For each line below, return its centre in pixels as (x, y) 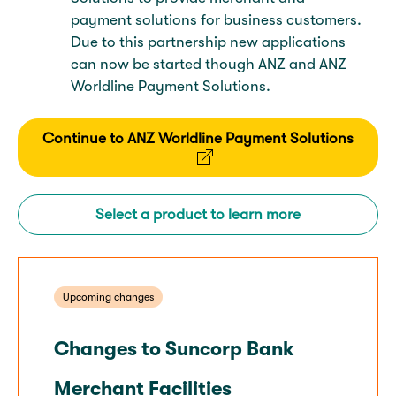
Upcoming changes (108, 297)
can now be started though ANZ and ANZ (209, 64)
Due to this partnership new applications (208, 42)
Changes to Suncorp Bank (174, 348)
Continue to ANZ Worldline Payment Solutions (198, 138)
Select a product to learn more (198, 214)
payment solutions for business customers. (216, 19)
